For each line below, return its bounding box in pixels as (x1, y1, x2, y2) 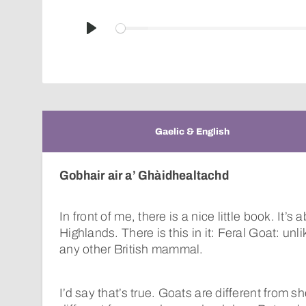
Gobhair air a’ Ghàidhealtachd (59, 168, 229, 182)
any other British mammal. (59, 242, 204, 257)
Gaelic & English (154, 126, 229, 137)
